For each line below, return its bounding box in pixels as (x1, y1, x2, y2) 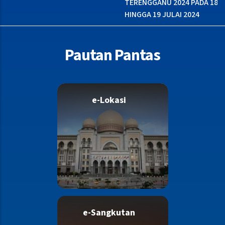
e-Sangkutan (83, 206, 135, 219)
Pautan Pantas (65, 44, 160, 67)
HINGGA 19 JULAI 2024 (108, 9, 183, 21)
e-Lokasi (92, 94, 126, 107)
